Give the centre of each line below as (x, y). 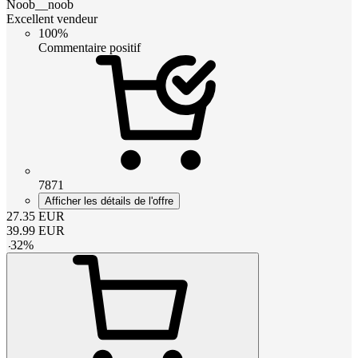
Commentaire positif (89, 47)
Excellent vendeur (52, 18)
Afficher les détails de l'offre (109, 201)
